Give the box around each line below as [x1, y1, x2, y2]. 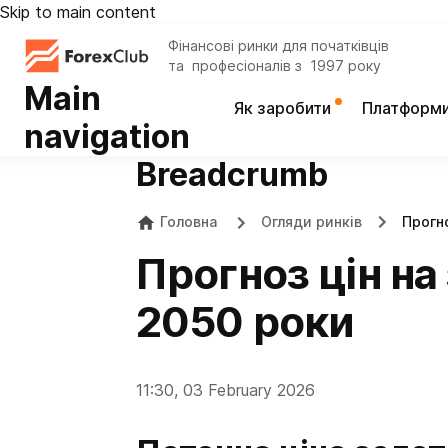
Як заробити [233, 98, 335, 118]
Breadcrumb [136, 155, 328, 194]
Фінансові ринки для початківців [168, 37, 389, 54]
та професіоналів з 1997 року [168, 57, 381, 74]
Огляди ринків [261, 213, 362, 230]
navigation [24, 117, 190, 156]
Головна [156, 213, 221, 230]
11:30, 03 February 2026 [136, 380, 315, 400]
